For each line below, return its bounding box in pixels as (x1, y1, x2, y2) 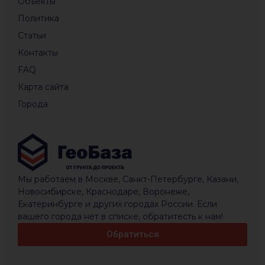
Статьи (17, 30, 46, 41)
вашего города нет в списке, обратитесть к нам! (17, 211, 223, 222)
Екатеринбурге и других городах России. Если (17, 198, 217, 209)
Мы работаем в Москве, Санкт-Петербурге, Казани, (17, 173, 238, 185)
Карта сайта (17, 82, 69, 93)
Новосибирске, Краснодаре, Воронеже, (17, 186, 189, 197)
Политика (17, 13, 59, 24)
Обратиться (106, 228, 159, 240)
